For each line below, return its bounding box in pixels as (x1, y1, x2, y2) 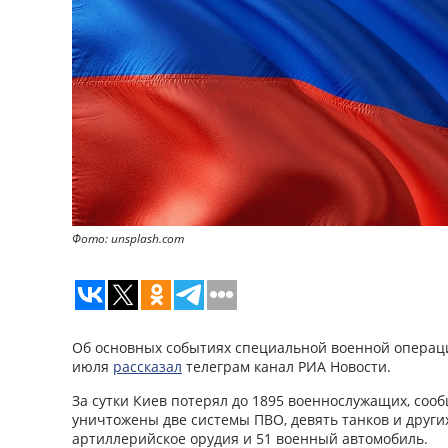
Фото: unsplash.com (72, 229, 184, 247)
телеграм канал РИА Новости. (182, 356, 391, 376)
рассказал (113, 356, 182, 376)
